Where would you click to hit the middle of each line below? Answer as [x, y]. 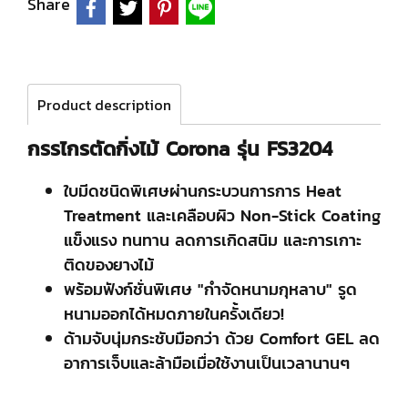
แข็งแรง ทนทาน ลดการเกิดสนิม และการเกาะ [213, 240]
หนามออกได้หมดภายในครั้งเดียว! [174, 314]
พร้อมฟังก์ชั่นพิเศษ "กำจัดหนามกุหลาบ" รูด [210, 289]
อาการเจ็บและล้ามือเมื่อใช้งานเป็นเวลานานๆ [207, 363]
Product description [104, 105]
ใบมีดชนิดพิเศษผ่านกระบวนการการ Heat [203, 191]
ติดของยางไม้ [109, 265]
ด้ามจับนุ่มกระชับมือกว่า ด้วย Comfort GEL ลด [222, 338]
